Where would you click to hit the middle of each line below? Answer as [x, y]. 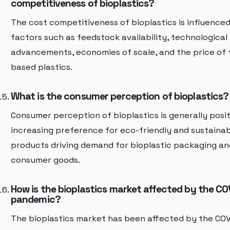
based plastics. [41, 67]
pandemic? [35, 200]
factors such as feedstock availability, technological [119, 37]
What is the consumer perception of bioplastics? [120, 97]
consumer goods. [45, 160]
